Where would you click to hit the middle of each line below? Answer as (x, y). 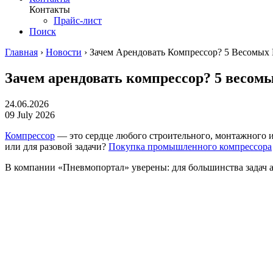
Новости (64, 52)
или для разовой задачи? (57, 146)
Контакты (50, 9)
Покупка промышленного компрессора (190, 146)
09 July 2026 (30, 115)
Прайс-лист (78, 20)
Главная (21, 52)
